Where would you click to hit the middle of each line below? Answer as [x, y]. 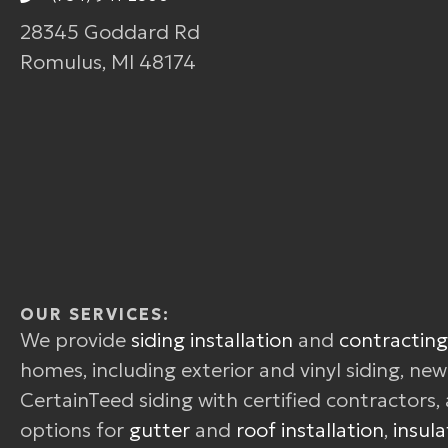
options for [74, 430]
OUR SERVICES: [95, 314]
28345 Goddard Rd [110, 31]
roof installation [310, 430]
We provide [75, 340]
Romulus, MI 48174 [108, 61]
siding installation [212, 340]
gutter [159, 430]
